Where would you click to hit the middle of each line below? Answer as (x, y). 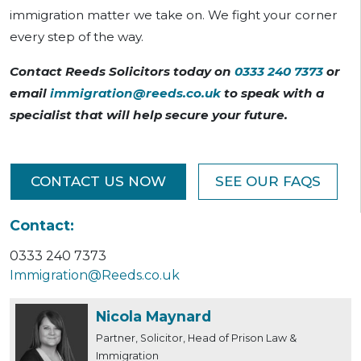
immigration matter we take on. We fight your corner (174, 15)
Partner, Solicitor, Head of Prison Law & (196, 338)
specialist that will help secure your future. (149, 115)
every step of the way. (77, 37)
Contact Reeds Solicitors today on (122, 72)
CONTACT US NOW (98, 182)
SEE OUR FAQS (268, 182)
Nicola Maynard (154, 317)
